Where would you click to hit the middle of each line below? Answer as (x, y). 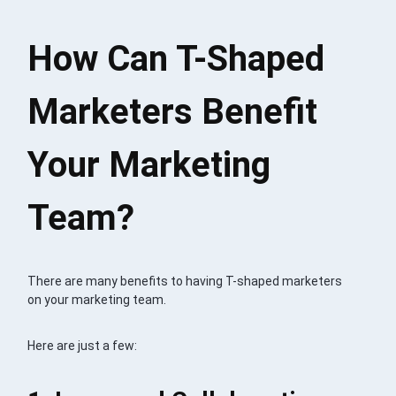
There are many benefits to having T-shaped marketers (185, 281)
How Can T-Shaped (176, 58)
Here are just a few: (83, 345)
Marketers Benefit (173, 111)
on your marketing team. (97, 299)
